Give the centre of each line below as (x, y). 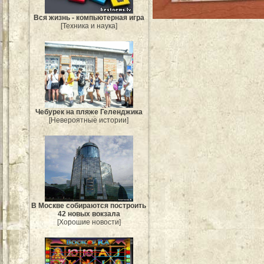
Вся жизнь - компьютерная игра (89, 18)
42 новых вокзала (89, 214)
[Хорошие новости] (89, 222)
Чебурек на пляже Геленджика (89, 112)
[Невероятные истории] (89, 120)
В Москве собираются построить (89, 206)
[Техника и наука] (89, 26)
